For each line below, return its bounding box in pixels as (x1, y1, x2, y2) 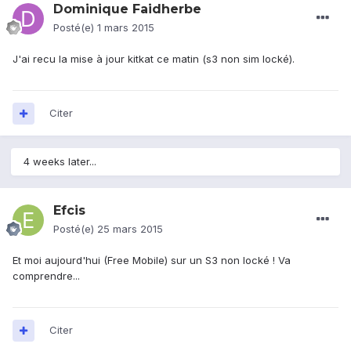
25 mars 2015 (97, 223, 163, 236)
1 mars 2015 (97, 21, 154, 34)
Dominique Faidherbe (53, 2, 201, 17)
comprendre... (13, 270, 80, 283)
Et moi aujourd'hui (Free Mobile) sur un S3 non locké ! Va (13, 254, 291, 267)
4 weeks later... (24, 155, 96, 168)
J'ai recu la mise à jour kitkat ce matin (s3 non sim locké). (13, 52, 295, 66)
